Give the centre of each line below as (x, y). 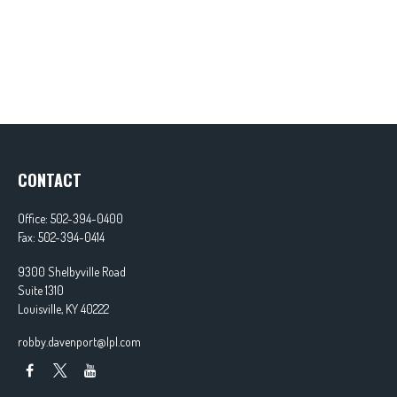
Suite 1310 (41, 290)
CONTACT (50, 180)
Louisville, (40, 309)
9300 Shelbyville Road (72, 272)
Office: (34, 218)
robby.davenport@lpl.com (79, 342)
